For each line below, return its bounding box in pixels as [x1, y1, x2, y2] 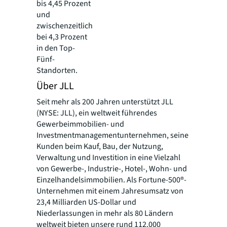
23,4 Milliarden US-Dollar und [36, 197, 136, 208]
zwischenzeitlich [36, 20, 93, 32]
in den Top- [36, 43, 75, 54]
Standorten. [36, 65, 78, 77]
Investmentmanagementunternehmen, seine [36, 130, 188, 141]
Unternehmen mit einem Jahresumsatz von [36, 185, 183, 197]
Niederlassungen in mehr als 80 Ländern [36, 208, 173, 219]
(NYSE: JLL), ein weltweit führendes [36, 107, 157, 119]
